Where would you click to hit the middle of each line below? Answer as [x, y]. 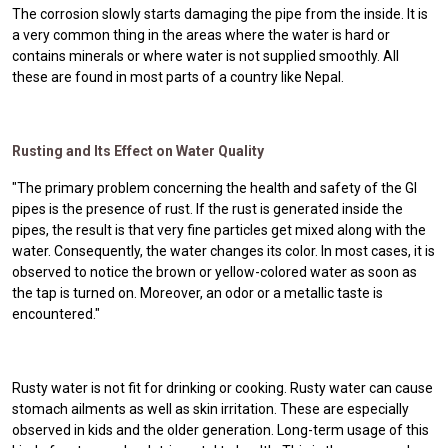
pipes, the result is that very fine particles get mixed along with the [219, 229]
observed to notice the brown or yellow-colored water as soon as [214, 271]
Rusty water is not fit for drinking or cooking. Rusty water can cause [222, 387]
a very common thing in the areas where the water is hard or [201, 34]
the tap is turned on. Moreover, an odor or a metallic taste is [197, 292]
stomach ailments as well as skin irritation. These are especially [210, 408]
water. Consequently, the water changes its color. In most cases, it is [223, 250]
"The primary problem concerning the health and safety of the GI [214, 187]
